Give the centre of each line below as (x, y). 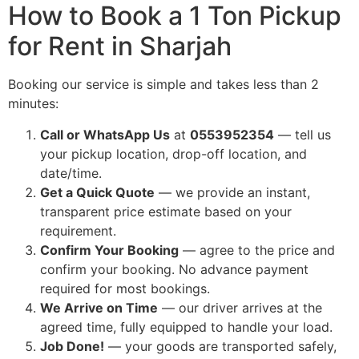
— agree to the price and (257, 250)
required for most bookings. (125, 288)
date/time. (71, 173)
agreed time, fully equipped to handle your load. (186, 327)
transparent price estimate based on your (166, 211)
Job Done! (72, 346)
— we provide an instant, (232, 192)
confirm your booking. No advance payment (174, 269)
